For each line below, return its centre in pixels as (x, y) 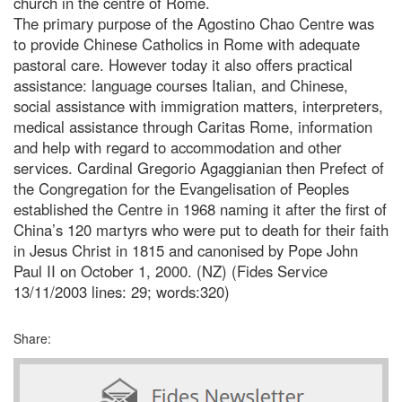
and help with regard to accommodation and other (178, 147)
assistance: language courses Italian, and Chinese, (181, 85)
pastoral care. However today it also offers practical (183, 64)
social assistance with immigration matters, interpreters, (198, 105)
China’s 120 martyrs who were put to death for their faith (201, 229)
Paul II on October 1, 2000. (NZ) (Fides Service (170, 271)
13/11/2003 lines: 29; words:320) (122, 291)
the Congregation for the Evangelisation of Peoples (181, 188)
